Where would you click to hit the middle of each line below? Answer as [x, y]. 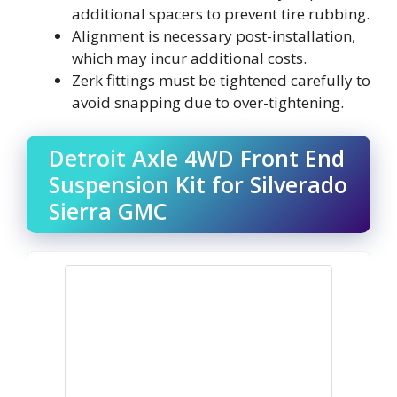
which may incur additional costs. [189, 58]
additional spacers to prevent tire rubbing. [221, 13]
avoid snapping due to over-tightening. [208, 102]
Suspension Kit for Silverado [198, 184]
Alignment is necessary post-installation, [214, 35]
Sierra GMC [108, 211]
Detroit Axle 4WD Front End [197, 158]
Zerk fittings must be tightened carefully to [221, 80]
